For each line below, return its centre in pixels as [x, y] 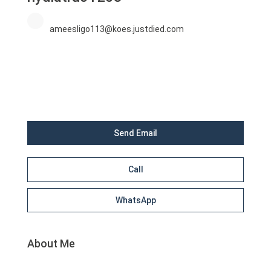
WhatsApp [135, 201]
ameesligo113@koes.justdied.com [117, 29]
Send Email [135, 133]
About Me [51, 244]
